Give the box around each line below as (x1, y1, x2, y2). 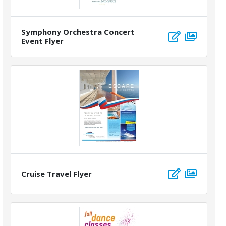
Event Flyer (21, 36, 64, 46)
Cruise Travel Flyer (21, 168, 92, 179)
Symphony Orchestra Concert (21, 27, 135, 37)
